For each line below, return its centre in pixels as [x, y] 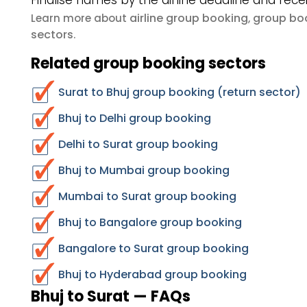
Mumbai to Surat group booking [147, 196]
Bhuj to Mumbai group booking [144, 170]
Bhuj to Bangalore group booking [150, 222]
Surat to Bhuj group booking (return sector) [180, 92]
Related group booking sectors [148, 63]
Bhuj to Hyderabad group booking [152, 274]
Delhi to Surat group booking [138, 144]
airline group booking [189, 18]
